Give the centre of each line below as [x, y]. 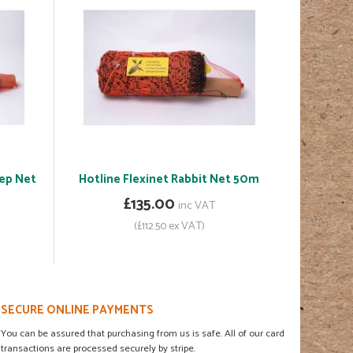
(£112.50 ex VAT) [169, 227]
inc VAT [196, 206]
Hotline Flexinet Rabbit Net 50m [169, 180]
